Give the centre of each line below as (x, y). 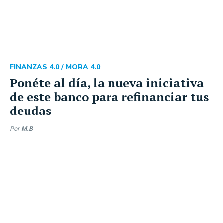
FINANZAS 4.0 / (38, 67)
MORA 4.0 (83, 67)
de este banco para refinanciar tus (109, 97)
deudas (31, 111)
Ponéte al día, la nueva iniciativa (107, 83)
